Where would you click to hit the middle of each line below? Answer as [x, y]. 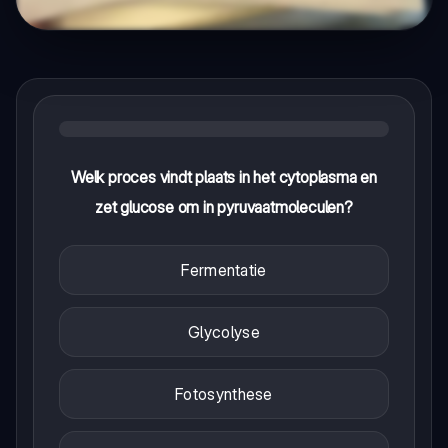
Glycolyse [224, 331]
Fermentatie [224, 269]
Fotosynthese [224, 393]
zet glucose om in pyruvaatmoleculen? [224, 206]
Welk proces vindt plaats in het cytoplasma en [224, 176]
